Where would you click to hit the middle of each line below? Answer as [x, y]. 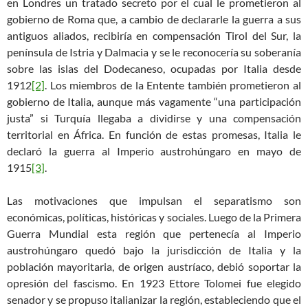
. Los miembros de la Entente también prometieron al [173, 85]
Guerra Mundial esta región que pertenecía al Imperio [154, 234]
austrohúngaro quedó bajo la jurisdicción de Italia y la [154, 250]
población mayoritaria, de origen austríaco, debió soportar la [154, 267]
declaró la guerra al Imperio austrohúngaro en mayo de [154, 151]
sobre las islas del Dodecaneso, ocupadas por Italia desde [154, 69]
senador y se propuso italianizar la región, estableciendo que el [154, 300]
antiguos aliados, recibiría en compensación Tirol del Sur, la [154, 36]
